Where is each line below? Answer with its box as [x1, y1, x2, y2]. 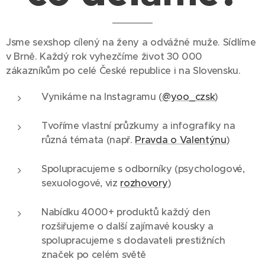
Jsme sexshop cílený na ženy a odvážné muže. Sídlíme [6, 36, 256, 49]
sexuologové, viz [41, 177, 121, 189]
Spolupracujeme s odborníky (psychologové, [41, 163, 245, 175]
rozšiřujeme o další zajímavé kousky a [41, 220, 214, 232]
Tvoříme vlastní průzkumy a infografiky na [41, 119, 235, 132]
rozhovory [120, 177, 168, 189]
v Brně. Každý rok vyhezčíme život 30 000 [6, 50, 202, 63]
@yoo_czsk [162, 91, 215, 103]
